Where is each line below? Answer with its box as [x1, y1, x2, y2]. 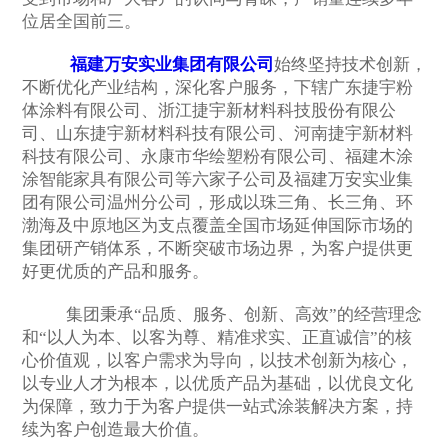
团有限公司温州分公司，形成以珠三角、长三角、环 [21, 193, 413, 213]
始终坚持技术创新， [273, 55, 427, 75]
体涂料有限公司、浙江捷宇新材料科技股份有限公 [21, 101, 396, 121]
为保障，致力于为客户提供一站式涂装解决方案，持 [21, 397, 413, 417]
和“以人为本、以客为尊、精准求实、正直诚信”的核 [21, 328, 412, 348]
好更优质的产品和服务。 [21, 262, 209, 282]
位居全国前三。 [21, 12, 141, 32]
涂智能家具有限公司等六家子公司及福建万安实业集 [21, 170, 413, 190]
